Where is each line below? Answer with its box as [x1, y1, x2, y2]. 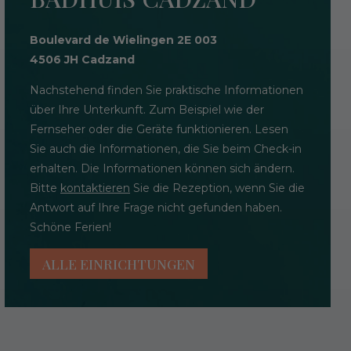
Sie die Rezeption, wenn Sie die [130, 180, 305, 195]
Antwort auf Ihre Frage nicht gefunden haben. [30, 200, 282, 215]
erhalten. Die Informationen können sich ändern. [30, 161, 295, 175]
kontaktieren [60, 180, 130, 195]
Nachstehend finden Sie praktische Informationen [30, 82, 303, 97]
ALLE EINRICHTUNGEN [42, 254, 195, 273]
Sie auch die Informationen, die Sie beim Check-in [30, 141, 302, 156]
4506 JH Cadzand [30, 52, 135, 67]
